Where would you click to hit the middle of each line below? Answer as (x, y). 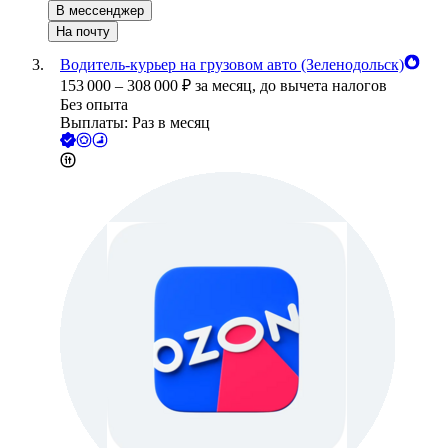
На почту (83, 32)
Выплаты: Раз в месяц (135, 123)
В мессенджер (100, 11)
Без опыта (94, 105)
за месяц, (227, 86)
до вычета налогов (323, 86)
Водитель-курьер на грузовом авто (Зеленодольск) (232, 65)
